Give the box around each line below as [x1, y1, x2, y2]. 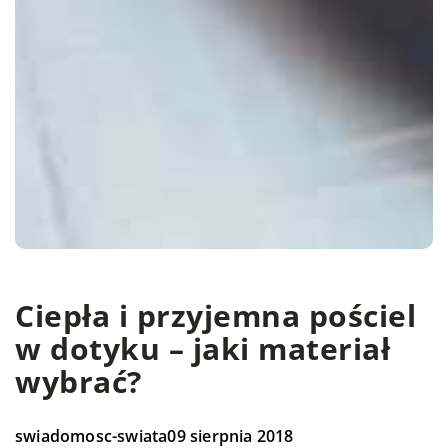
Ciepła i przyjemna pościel [15, 295, 416, 337]
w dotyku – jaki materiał [15, 328, 390, 370]
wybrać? [15, 361, 142, 403]
